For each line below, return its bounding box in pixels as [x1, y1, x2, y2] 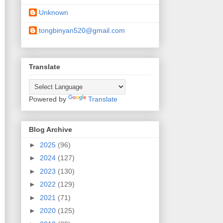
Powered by [29, 95, 68, 103]
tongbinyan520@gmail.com [39, 26, 125, 35]
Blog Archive [29, 125, 72, 133]
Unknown [39, 8, 68, 17]
